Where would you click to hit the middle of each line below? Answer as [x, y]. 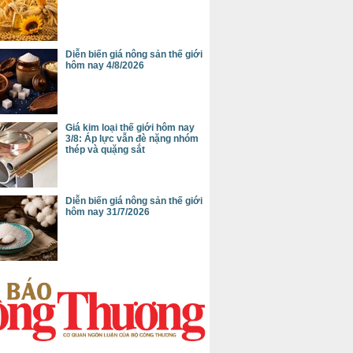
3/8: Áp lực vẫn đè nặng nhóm [132, 139]
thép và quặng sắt [105, 150]
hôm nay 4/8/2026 [105, 65]
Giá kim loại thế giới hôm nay [130, 128]
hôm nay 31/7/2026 [108, 212]
